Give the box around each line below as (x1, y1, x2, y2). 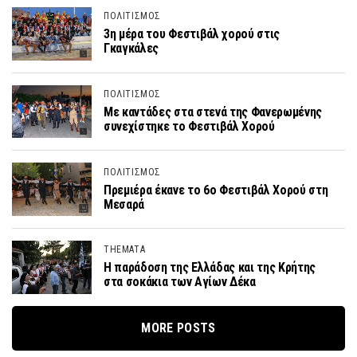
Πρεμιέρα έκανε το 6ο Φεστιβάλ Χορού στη (104, 182, 328, 198)
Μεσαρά (104, 196, 145, 212)
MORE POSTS (141, 320, 216, 335)
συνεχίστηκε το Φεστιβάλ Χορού (104, 119, 275, 134)
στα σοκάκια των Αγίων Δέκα (104, 274, 256, 290)
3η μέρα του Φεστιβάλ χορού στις (104, 26, 280, 42)
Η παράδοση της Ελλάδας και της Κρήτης (104, 260, 316, 276)
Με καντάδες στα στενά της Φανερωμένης (104, 104, 323, 120)
